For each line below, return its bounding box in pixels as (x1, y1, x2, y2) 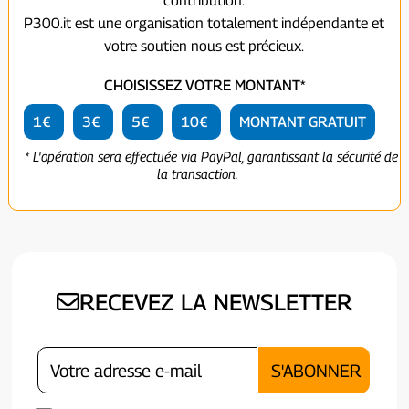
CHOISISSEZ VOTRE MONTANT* (103, 77, 305, 95)
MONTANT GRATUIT (239, 113, 367, 131)
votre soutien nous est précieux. (104, 37, 305, 55)
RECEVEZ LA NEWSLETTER (79, 288, 352, 317)
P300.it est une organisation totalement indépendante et (24, 14, 385, 32)
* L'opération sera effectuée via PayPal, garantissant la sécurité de (24, 148, 398, 165)
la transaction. (156, 165, 238, 183)
